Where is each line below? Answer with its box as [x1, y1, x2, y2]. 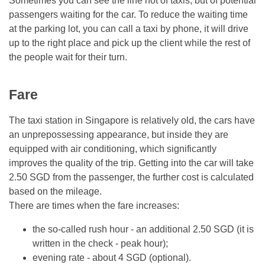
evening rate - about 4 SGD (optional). [33, 253, 191, 263]
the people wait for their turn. [9, 51, 127, 62]
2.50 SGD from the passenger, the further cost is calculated [9, 172, 254, 183]
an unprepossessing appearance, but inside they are [9, 130, 228, 140]
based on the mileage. [9, 186, 102, 197]
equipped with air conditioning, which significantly [9, 144, 216, 154]
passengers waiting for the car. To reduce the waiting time [9, 9, 248, 20]
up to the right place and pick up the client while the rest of [9, 37, 250, 48]
